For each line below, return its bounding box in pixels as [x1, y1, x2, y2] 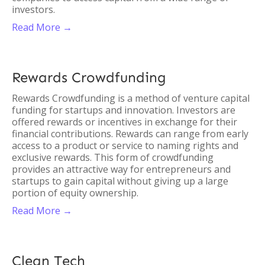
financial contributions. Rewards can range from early [12, 127, 248, 140]
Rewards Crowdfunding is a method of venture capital [12, 92, 250, 105]
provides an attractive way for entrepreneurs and [12, 163, 231, 176]
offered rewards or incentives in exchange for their [12, 115, 237, 128]
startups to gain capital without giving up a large [12, 174, 228, 188]
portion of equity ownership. [12, 186, 138, 199]
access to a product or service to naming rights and [12, 139, 238, 152]
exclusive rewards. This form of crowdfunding [12, 151, 214, 164]
